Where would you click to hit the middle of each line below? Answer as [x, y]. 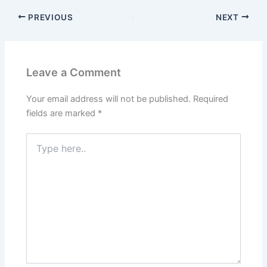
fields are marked [62, 113]
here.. [37, 150]
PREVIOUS [49, 17]
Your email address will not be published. [109, 99]
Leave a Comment [74, 72]
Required [211, 99]
